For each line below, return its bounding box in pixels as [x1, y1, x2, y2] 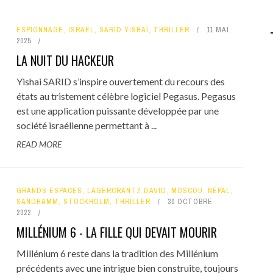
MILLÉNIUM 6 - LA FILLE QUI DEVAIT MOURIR [16, 223, 217, 241]
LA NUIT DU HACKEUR [16, 51, 114, 69]
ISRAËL [68, 25, 94, 35]
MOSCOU [171, 186, 203, 196]
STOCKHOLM [63, 197, 110, 207]
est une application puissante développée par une [16, 105, 219, 116]
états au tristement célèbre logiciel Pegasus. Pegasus [16, 90, 236, 102]
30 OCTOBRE [167, 197, 213, 207]
